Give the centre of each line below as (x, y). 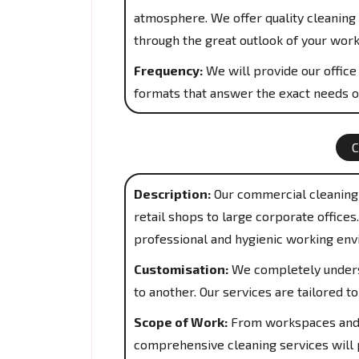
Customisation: (181, 269)
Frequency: (168, 70)
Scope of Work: (181, 322)
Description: (172, 194)
